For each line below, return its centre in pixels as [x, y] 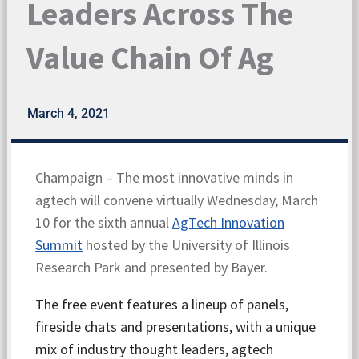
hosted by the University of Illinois [187, 245]
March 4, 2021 [69, 113]
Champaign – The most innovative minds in [165, 177]
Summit [59, 245]
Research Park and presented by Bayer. [152, 267]
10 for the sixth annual [104, 222]
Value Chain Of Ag [151, 58]
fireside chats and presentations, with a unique [176, 327]
